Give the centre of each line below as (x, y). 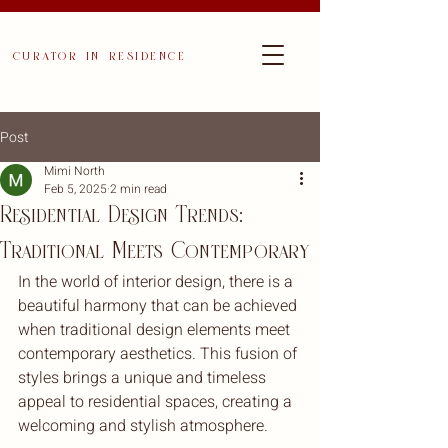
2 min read (138, 189)
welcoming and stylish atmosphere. (143, 426)
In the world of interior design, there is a (157, 282)
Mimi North (74, 171)
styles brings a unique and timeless (144, 378)
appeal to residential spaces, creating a (157, 402)
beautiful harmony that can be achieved (159, 306)
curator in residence (99, 55)
